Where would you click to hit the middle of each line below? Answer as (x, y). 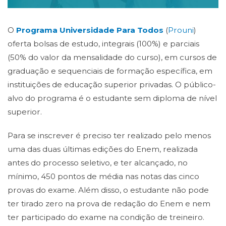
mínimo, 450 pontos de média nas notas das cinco (103, 176)
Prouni (181, 30)
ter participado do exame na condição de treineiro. (106, 217)
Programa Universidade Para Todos (90, 30)
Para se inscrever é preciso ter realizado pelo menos (109, 135)
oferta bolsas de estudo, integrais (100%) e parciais (103, 44)
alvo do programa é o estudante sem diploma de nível (112, 98)
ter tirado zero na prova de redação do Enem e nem (109, 204)
